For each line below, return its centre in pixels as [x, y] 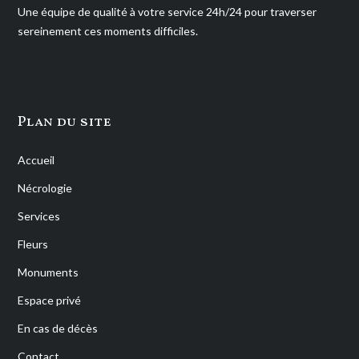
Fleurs [33, 244]
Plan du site [65, 122]
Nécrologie [45, 188]
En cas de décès [58, 328]
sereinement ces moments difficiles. [108, 30]
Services [39, 216]
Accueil [36, 159]
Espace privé [50, 300]
